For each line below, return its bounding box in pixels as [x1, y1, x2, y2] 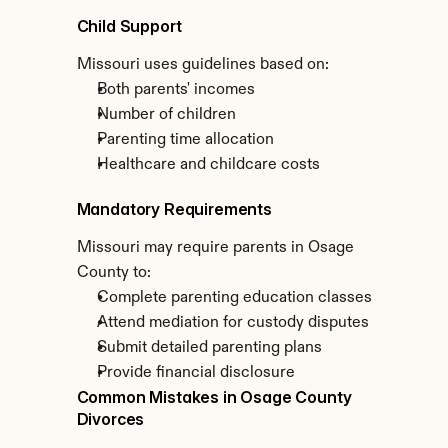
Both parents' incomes [96, 82, 255, 98]
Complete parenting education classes [96, 290, 372, 306]
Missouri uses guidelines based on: [76, 57, 329, 73]
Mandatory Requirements [76, 199, 272, 219]
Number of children [96, 107, 236, 123]
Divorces [76, 409, 145, 429]
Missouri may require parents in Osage [76, 240, 354, 256]
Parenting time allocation [96, 132, 274, 148]
